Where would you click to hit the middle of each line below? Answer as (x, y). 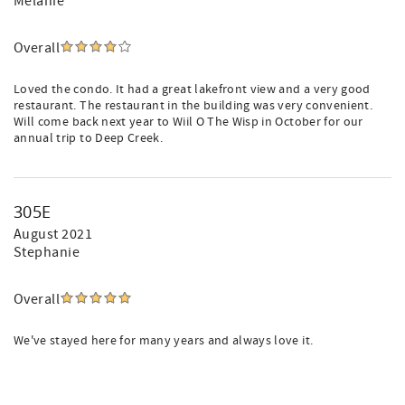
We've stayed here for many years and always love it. (164, 341)
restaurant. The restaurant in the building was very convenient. (193, 106)
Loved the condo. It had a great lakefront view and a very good (192, 89)
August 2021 (53, 234)
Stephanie (47, 252)
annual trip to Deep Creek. (89, 138)
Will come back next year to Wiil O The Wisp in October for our (188, 122)
